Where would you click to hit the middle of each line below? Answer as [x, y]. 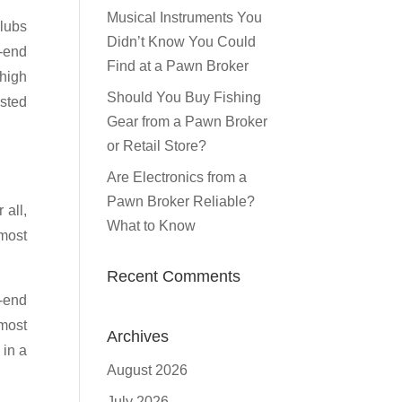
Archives [138, 336]
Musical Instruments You [185, 17]
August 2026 [148, 370]
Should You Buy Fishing [184, 97]
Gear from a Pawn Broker [188, 122]
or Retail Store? [157, 146]
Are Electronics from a [177, 177]
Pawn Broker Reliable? [181, 201]
